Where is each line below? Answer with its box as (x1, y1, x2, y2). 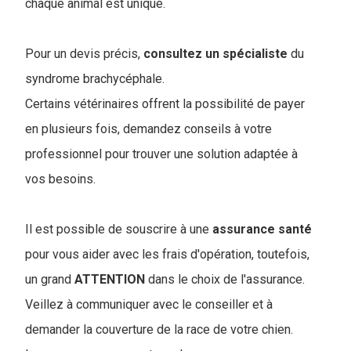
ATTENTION (74, 272, 145, 288)
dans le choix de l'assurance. (145, 272, 305, 288)
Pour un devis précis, (25, 46, 143, 62)
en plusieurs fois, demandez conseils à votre (25, 121, 272, 137)
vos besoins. (25, 172, 96, 187)
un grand (25, 272, 74, 288)
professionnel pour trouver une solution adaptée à (25, 147, 298, 162)
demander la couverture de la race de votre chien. (25, 322, 293, 338)
